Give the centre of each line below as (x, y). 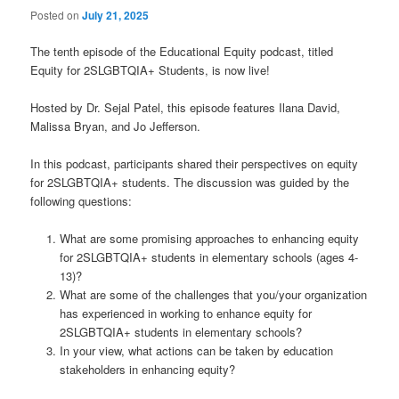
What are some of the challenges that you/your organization (213, 295)
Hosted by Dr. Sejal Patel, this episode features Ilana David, (186, 108)
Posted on (57, 15)
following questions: (83, 201)
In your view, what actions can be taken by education (196, 351)
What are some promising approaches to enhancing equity (209, 239)
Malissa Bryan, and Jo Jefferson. (116, 126)
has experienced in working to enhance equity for (185, 313)
